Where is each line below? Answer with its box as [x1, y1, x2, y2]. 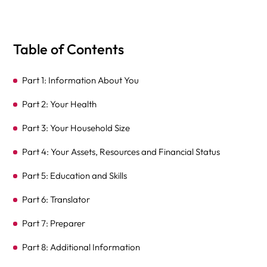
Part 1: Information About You [22, 74, 139, 86]
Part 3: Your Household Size [22, 122, 131, 133]
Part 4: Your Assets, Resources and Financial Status [22, 146, 221, 157]
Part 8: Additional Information [22, 241, 141, 253]
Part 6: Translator [22, 194, 91, 205]
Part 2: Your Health [22, 98, 97, 110]
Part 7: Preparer [22, 218, 86, 229]
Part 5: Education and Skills [22, 170, 128, 181]
